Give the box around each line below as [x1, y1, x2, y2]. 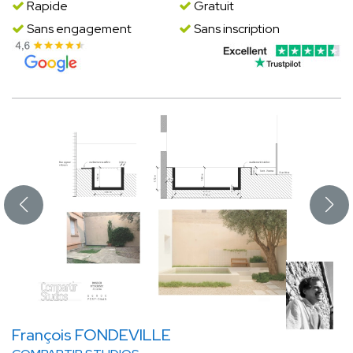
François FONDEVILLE [12, 325, 171, 346]
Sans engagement [24, 20, 132, 38]
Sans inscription [191, 20, 280, 38]
